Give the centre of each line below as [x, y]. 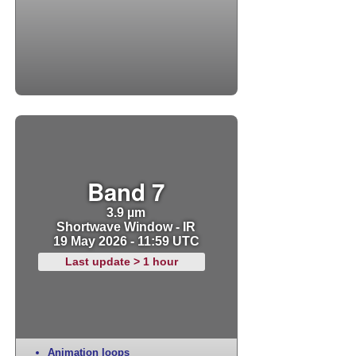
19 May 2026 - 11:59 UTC [126, 241]
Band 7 [126, 192]
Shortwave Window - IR [126, 227]
